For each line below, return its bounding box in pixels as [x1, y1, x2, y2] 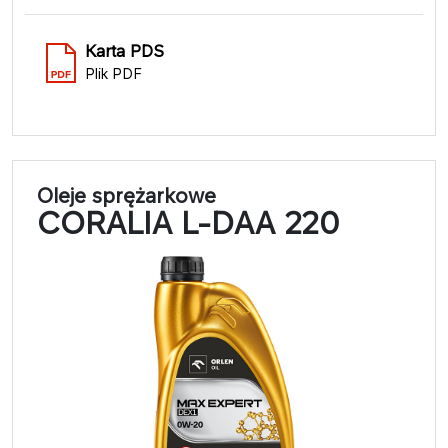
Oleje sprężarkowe [37, 182, 216, 208]
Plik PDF [85, 64, 142, 82]
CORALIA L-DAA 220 [37, 204, 340, 241]
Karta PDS [85, 40, 164, 61]
